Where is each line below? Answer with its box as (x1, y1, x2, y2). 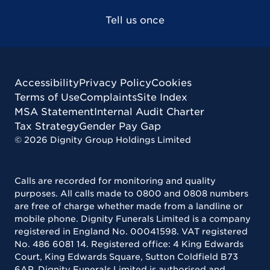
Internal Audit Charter (94, 105, 204, 118)
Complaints (80, 91, 137, 103)
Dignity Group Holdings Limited (48, 134, 191, 145)
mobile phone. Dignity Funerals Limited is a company (14, 213, 251, 224)
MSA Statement (14, 105, 94, 118)
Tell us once (105, 14, 165, 26)
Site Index (137, 91, 187, 103)
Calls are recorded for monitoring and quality (14, 175, 216, 186)
